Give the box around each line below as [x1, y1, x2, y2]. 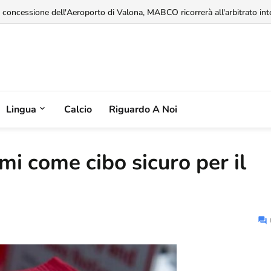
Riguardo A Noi [109, 102, 177, 116]
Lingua [6, 102, 36, 116]
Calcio [64, 102, 92, 116]
